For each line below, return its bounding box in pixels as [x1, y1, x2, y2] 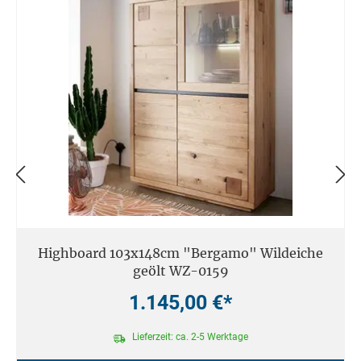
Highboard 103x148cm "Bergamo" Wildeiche [38, 245, 323, 262]
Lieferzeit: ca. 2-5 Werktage [130, 330, 249, 342]
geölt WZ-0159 [132, 263, 229, 280]
